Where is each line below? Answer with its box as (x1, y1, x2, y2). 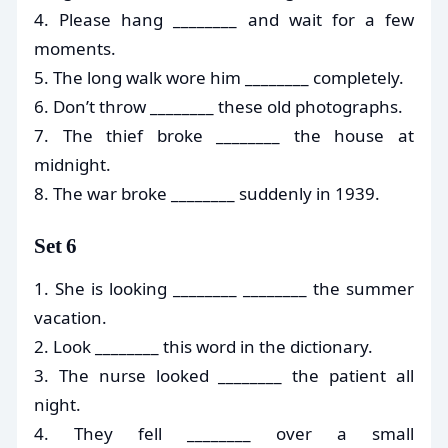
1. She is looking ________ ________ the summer (34, 276, 414, 300)
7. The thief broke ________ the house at (34, 123, 414, 147)
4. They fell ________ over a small (34, 421, 414, 445)
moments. (34, 36, 116, 60)
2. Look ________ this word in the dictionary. (34, 334, 373, 358)
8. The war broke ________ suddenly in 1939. (34, 181, 380, 205)
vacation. (34, 305, 107, 329)
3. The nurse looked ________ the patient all (34, 363, 414, 387)
